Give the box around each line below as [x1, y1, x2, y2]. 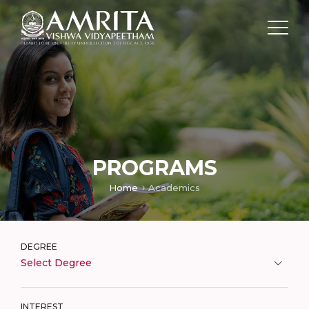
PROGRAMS [92, 155, 217, 181]
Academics [148, 182, 200, 193]
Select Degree [21, 257, 92, 269]
